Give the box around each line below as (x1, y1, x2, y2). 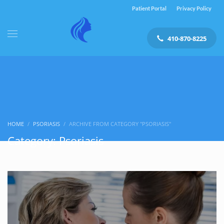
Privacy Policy (176, 5, 211, 11)
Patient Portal (132, 5, 166, 11)
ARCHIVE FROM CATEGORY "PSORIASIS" (69, 119, 171, 127)
